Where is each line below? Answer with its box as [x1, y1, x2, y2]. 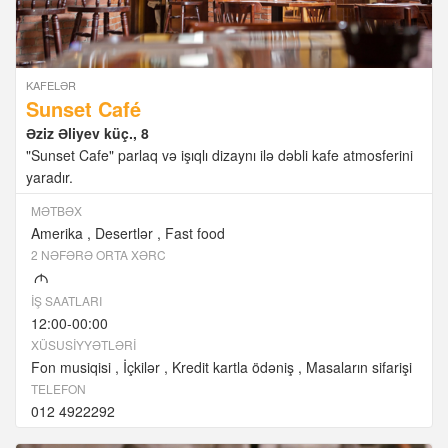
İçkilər [123, 357, 160, 378]
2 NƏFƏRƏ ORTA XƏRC [31, 246, 166, 264]
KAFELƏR [26, 77, 76, 94]
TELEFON [31, 380, 86, 398]
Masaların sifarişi [306, 357, 412, 378]
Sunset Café [26, 94, 141, 124]
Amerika [31, 223, 83, 244]
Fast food [165, 223, 225, 244]
